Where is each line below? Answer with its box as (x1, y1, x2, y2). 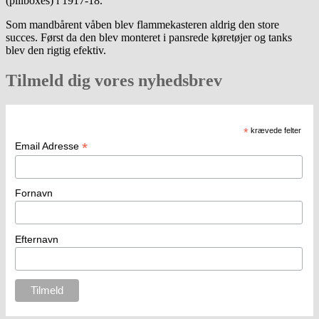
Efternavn (14, 233, 58, 245)
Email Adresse (14, 140, 82, 152)
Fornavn (14, 187, 53, 199)
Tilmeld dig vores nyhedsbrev (6, 70, 222, 90)
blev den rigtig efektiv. (6, 43, 106, 56)
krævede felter (249, 125, 302, 135)
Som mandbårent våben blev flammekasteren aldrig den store (6, 18, 279, 31)
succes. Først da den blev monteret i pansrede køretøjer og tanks (6, 31, 292, 43)
